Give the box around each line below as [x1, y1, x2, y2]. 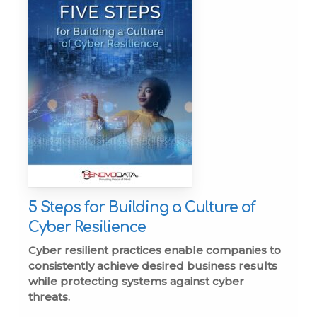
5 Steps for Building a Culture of [28, 199, 256, 217]
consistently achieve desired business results [28, 259, 278, 273]
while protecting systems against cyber [28, 275, 245, 289]
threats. [28, 290, 71, 304]
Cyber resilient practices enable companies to [28, 243, 282, 258]
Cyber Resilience [28, 219, 146, 236]
